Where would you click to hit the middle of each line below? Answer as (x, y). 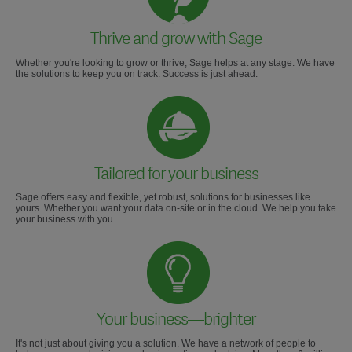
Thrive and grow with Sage (176, 39)
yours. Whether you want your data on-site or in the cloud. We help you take (176, 209)
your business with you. (66, 220)
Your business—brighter (176, 320)
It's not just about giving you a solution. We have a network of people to (166, 343)
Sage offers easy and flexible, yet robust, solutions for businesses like (163, 198)
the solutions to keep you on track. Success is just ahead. (137, 73)
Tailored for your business (176, 174)
